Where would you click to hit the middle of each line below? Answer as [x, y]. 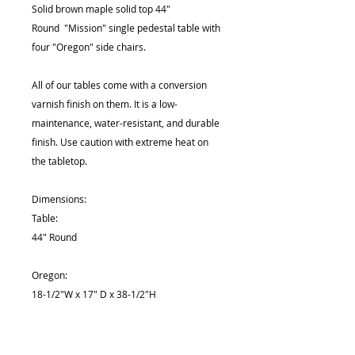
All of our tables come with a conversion [119, 85]
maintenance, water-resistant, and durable [126, 123]
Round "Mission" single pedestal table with [126, 28]
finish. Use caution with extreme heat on [120, 142]
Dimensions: [59, 199]
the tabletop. [59, 161]
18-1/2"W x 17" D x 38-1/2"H [95, 294]
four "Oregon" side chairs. [89, 47]
